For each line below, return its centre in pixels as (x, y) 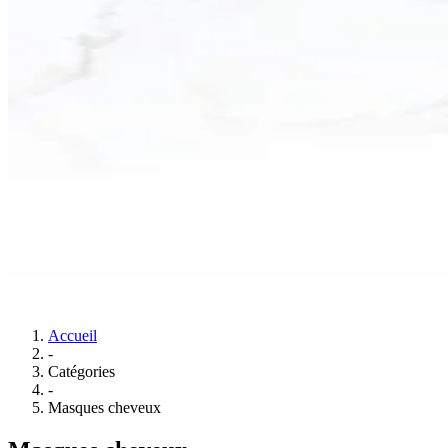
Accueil (72, 335)
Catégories (81, 371)
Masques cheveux (104, 407)
